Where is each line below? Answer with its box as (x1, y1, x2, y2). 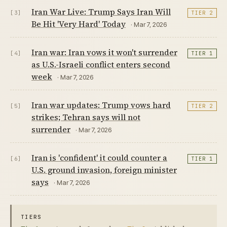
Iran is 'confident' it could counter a (31, 152, 167, 163)
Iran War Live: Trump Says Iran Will (31, 6, 171, 17)
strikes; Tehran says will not (31, 111, 140, 123)
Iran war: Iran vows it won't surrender (31, 46, 177, 58)
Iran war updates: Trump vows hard (31, 99, 171, 110)
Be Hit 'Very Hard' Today (31, 18, 126, 29)
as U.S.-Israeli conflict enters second (31, 58, 170, 70)
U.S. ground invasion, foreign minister (31, 164, 177, 175)
